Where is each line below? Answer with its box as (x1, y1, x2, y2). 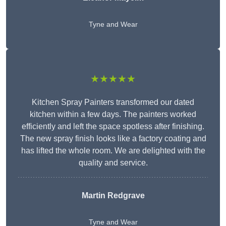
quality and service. (78, 158, 148, 167)
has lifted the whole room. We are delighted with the (21, 146, 205, 155)
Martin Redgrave (81, 191, 145, 200)
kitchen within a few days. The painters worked (30, 110, 196, 119)
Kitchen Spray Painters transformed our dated (32, 98, 194, 107)
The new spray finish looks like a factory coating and (20, 134, 206, 143)
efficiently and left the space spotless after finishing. (22, 122, 204, 131)
